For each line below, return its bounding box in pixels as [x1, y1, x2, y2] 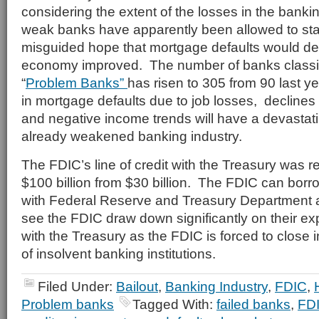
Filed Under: [38, 278, 116, 294]
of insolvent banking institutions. [21, 246, 216, 261]
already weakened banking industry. [21, 128, 242, 144]
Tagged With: [132, 296, 216, 312]
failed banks [216, 296, 291, 312]
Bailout [116, 278, 158, 294]
